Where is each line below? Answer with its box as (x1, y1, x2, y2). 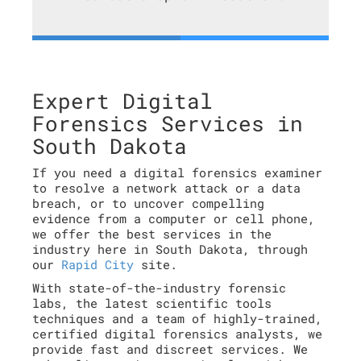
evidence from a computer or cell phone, (32, 210, 315, 226)
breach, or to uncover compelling (32, 195, 264, 211)
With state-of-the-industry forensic (32, 280, 286, 296)
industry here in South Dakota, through (32, 241, 308, 257)
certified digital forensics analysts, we (32, 326, 322, 342)
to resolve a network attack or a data (32, 180, 301, 196)
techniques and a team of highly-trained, (32, 310, 322, 326)
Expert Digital (32, 87, 213, 114)
